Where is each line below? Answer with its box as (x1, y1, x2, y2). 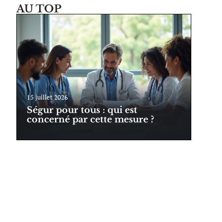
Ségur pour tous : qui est (26, 105, 137, 116)
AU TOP (16, 2, 61, 16)
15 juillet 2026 (26, 93, 68, 102)
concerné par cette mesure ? (26, 114, 154, 125)
